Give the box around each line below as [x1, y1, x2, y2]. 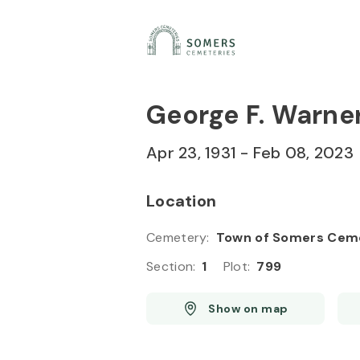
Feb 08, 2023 [252, 142, 354, 163]
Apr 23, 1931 [146, 142, 236, 163]
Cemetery [146, 229, 207, 246]
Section [146, 258, 194, 275]
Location [146, 190, 216, 211]
